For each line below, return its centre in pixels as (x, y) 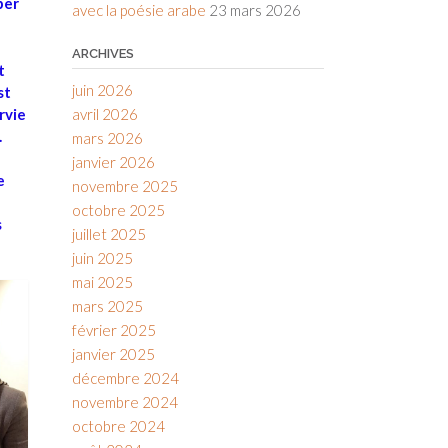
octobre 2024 (118, 426)
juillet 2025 (108, 234)
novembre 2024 (124, 402)
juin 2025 (102, 258)
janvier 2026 (113, 162)
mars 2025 (107, 306)
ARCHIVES (102, 53)
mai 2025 (102, 282)
